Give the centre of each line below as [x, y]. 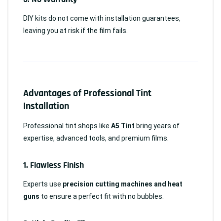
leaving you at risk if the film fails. [75, 31]
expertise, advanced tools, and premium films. [96, 138]
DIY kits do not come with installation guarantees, [102, 18]
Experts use [43, 184]
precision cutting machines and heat [123, 184]
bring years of [157, 126]
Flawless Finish [57, 165]
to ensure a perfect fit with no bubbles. [102, 196]
